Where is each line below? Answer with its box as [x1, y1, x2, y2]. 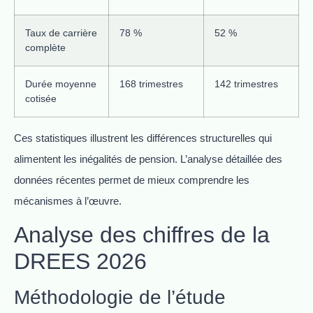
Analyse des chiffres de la [14, 222, 270, 248]
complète [25, 41, 66, 53]
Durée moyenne [25, 78, 96, 89]
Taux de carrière [25, 27, 97, 38]
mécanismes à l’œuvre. [14, 194, 122, 207]
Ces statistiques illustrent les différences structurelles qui [14, 131, 272, 144]
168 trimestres [119, 78, 183, 89]
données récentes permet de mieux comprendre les [14, 173, 249, 186]
